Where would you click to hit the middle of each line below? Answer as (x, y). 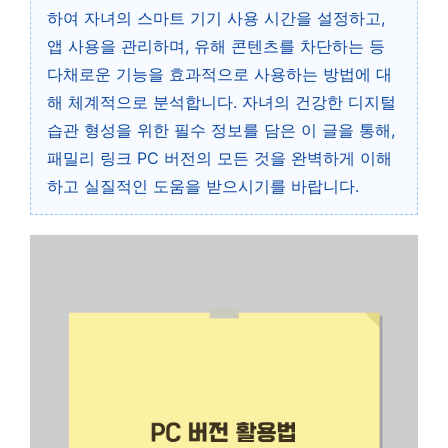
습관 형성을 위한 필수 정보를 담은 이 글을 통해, (221, 130)
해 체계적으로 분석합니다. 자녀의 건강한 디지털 (221, 102)
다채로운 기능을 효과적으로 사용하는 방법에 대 (219, 74)
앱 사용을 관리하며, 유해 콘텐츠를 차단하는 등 (216, 46)
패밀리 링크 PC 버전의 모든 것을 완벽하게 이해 (219, 158)
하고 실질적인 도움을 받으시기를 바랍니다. (203, 186)
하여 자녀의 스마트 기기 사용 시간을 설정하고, (216, 18)
